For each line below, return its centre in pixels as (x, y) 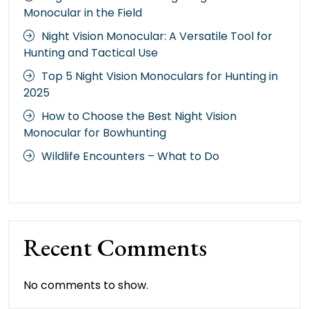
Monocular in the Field (83, 12)
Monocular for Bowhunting (95, 132)
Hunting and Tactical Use (91, 52)
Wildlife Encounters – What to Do (130, 156)
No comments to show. (86, 286)
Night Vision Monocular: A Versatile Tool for (157, 36)
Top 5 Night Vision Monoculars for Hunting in (160, 76)
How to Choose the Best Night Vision (139, 116)
